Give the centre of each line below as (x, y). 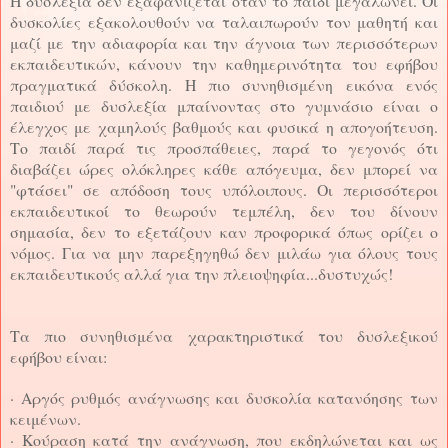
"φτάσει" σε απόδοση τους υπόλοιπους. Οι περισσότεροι (224, 189)
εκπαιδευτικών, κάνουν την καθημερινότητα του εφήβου (224, 63)
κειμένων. (45, 418)
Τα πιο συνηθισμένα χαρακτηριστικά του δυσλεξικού (224, 335)
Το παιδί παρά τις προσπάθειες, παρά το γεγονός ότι (224, 147)
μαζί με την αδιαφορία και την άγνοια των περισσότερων (224, 42)
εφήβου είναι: (58, 356)
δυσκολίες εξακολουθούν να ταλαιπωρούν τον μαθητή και (224, 21)
